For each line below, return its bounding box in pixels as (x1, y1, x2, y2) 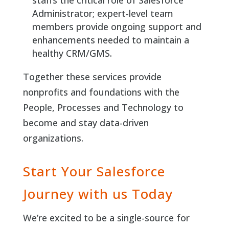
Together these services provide (22, 71, 162, 83)
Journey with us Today (22, 185, 173, 203)
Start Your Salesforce (22, 162, 165, 181)
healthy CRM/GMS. (32, 47, 112, 60)
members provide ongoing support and (32, 20, 201, 33)
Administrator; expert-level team (32, 7, 173, 20)
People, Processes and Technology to (22, 101, 184, 114)
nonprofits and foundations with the (22, 86, 179, 99)
